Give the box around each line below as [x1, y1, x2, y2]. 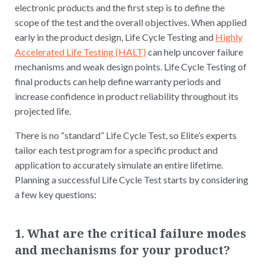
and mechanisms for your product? [15, 241, 230, 258]
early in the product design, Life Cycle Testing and [15, 31, 215, 43]
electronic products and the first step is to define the [15, 1, 225, 13]
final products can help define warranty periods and [15, 75, 221, 87]
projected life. [15, 105, 71, 117]
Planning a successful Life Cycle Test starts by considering [15, 173, 248, 185]
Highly [215, 31, 243, 43]
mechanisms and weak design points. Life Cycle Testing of [15, 60, 247, 72]
